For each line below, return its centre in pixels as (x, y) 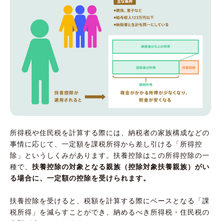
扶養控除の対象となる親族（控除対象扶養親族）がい (121, 167)
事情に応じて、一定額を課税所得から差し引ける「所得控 (106, 144)
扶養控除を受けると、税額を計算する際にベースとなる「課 (110, 201)
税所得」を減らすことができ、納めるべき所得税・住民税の (110, 212)
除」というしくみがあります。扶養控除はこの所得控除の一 (110, 156)
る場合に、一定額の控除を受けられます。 (80, 178)
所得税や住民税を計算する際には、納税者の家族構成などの (110, 133)
